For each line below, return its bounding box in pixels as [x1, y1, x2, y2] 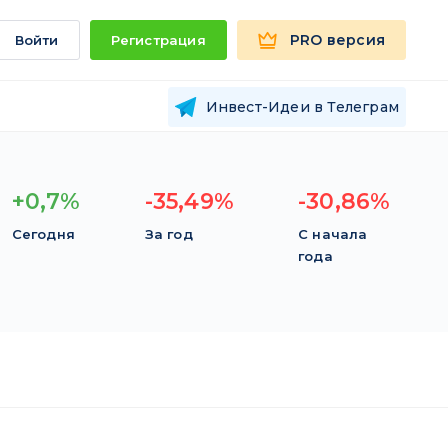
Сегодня [11, 226, 76, 242]
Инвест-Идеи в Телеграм [205, 97, 399, 116]
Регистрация [110, 32, 206, 48]
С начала [298, 226, 368, 242]
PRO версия [290, 31, 385, 49]
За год [144, 226, 193, 242]
